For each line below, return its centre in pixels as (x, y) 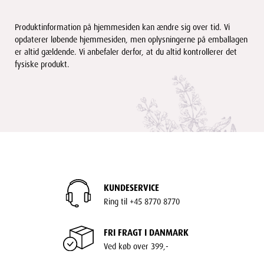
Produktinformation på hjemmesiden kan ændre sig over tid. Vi (122, 26)
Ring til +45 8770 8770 (142, 200)
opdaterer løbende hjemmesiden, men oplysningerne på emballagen (131, 38)
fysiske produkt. (42, 63)
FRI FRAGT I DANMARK (146, 231)
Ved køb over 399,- (136, 245)
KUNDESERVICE (131, 187)
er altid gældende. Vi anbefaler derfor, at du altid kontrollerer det (126, 51)
